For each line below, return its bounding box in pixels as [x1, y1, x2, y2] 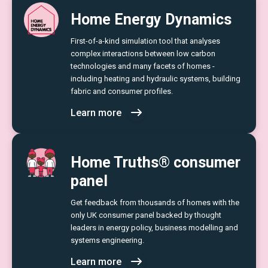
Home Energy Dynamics [71, 11, 232, 28]
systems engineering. [71, 236, 144, 245]
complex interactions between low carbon [71, 49, 215, 58]
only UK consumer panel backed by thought [71, 211, 221, 220]
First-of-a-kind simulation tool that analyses [71, 36, 220, 45]
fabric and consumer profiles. [71, 87, 173, 96]
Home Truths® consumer [71, 154, 240, 171]
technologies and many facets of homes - [71, 62, 215, 71]
